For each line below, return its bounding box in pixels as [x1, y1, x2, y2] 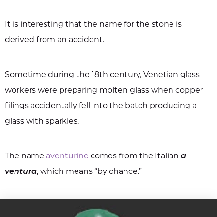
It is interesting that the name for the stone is [5, 21, 182, 29]
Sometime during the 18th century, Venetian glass [5, 71, 200, 79]
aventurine [46, 153, 89, 161]
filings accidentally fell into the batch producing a [5, 102, 197, 110]
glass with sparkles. [5, 118, 79, 126]
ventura [5, 168, 37, 176]
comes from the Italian [91, 153, 181, 161]
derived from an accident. [5, 36, 104, 45]
